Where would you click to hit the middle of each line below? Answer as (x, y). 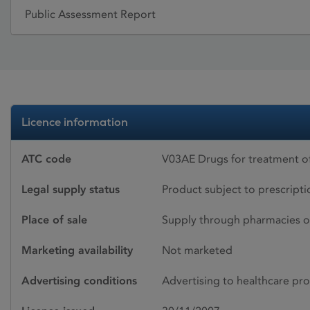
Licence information (75, 122)
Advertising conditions (79, 280)
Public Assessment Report (90, 15)
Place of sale (54, 219)
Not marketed (197, 250)
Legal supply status (71, 189)
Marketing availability (77, 250)
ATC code (46, 158)
